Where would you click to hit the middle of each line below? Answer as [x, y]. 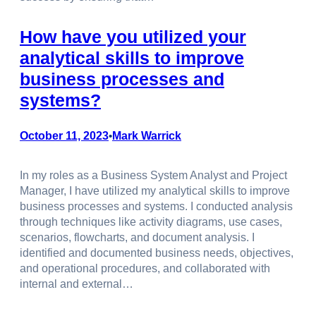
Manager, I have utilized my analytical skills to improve [155, 191]
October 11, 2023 [64, 135]
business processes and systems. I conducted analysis [156, 207]
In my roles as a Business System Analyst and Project [153, 176]
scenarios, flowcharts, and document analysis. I [137, 238]
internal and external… [77, 284]
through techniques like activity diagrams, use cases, [151, 222]
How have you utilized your [133, 36]
